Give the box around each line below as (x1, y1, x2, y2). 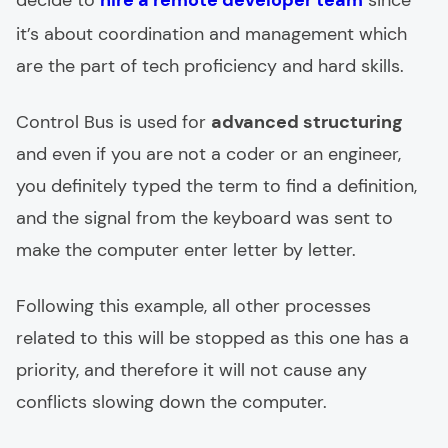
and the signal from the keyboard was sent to (16, 206, 393, 230)
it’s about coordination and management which (16, 22, 407, 46)
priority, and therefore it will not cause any (16, 358, 367, 382)
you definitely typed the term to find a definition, (16, 174, 417, 198)
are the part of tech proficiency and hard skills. (16, 54, 404, 78)
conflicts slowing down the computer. (16, 390, 327, 414)
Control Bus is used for (16, 110, 211, 134)
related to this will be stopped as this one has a (16, 326, 409, 350)
